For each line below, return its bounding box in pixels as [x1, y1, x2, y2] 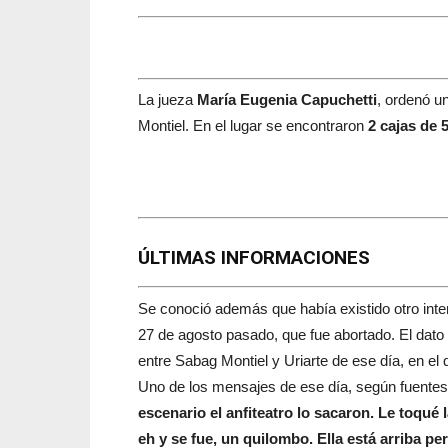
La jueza [138, 91, 197, 108]
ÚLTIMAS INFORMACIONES [138, 246, 370, 269]
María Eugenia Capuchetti [197, 91, 377, 108]
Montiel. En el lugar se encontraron [138, 117, 368, 134]
